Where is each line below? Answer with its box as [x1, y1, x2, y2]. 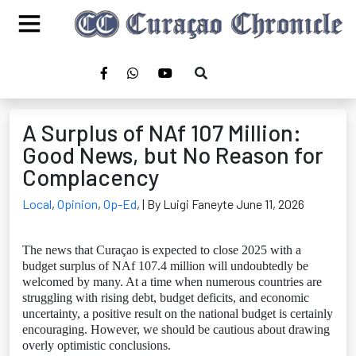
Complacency [22, 163, 160, 191]
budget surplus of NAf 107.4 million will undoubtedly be [22, 259, 308, 273]
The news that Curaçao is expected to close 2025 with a [22, 243, 301, 257]
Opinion [57, 196, 98, 211]
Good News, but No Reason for [22, 141, 323, 168]
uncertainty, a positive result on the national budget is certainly [22, 307, 333, 320]
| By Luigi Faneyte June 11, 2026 [142, 196, 304, 211]
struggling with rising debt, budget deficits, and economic [22, 291, 309, 304]
